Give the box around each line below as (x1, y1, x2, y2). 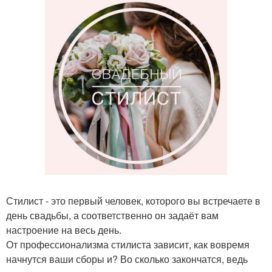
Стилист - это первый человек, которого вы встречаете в (6, 193, 260, 208)
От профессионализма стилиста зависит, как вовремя (6, 237, 250, 251)
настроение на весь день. (6, 222, 121, 237)
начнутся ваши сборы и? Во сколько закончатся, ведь (6, 251, 248, 266)
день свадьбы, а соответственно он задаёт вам (6, 208, 219, 222)
